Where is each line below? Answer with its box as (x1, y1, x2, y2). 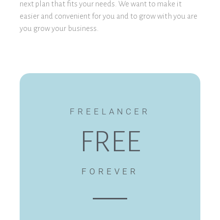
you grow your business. (20, 24, 99, 33)
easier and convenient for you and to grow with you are (20, 12, 197, 21)
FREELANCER (70, 107, 150, 117)
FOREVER (82, 166, 138, 177)
